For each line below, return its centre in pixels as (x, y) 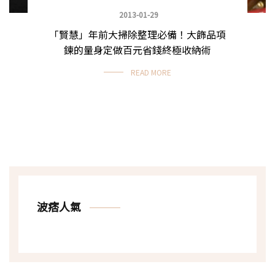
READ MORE (151, 72)
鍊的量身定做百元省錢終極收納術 (137, 49)
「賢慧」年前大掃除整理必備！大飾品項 (137, 34)
